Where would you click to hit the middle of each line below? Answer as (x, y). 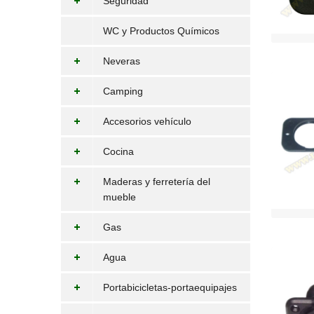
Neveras (122, 61)
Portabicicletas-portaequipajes (170, 287)
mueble (120, 197)
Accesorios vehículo (147, 121)
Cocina (118, 151)
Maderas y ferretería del (157, 182)
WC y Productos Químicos (161, 31)
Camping (123, 91)
